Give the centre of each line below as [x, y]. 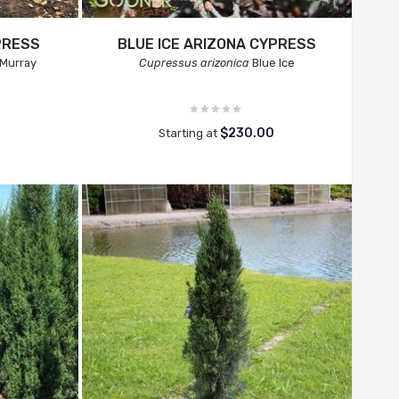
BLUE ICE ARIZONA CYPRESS [216, 44]
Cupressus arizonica [194, 63]
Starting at [190, 133]
